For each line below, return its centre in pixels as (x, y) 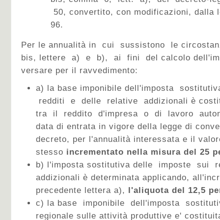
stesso (50, 152)
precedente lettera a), (82, 190)
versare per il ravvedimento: (80, 70)
